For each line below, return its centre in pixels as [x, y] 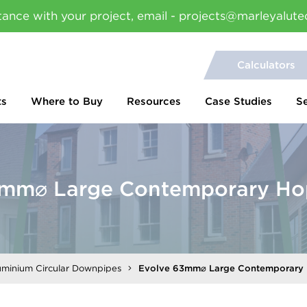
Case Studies [238, 101]
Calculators [266, 65]
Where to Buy [67, 101]
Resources [154, 101]
